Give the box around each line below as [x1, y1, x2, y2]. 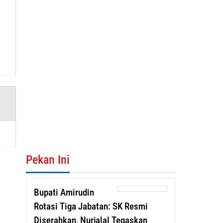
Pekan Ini [25, 152, 70, 167]
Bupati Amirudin [33, 186, 94, 198]
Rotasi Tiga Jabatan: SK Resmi [33, 200, 148, 212]
